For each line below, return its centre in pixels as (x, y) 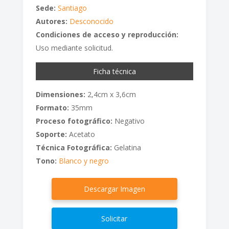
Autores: (51, 21)
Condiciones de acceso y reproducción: (107, 34)
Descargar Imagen (114, 189)
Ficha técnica (114, 71)
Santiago (72, 8)
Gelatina (126, 147)
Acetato (81, 134)
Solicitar (114, 218)
